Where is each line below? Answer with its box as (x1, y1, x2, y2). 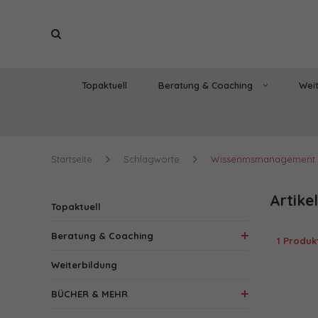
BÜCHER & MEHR (51, 287, 128, 300)
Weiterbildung (51, 258, 117, 270)
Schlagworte (124, 153, 180, 165)
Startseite (51, 153, 92, 165)
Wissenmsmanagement (211, 153, 315, 165)
